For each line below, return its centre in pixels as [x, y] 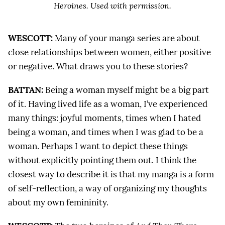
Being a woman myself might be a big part [126, 90]
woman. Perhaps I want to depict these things [98, 146]
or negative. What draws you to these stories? [98, 66]
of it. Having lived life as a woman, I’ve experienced [108, 104]
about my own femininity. [58, 203]
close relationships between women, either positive [109, 52]
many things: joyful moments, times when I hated [104, 118]
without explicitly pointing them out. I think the [102, 160]
